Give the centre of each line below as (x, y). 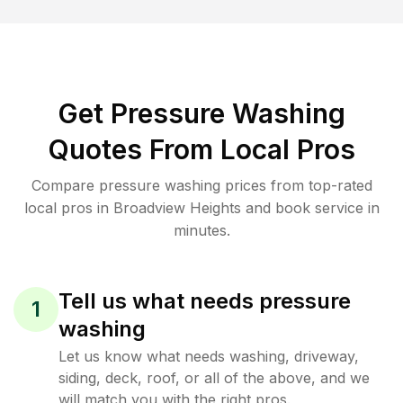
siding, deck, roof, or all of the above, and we (214, 378)
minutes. (201, 230)
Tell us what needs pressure (205, 301)
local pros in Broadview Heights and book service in (201, 208)
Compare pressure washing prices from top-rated (201, 185)
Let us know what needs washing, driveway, (209, 356)
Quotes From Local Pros (201, 149)
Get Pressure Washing (201, 113)
